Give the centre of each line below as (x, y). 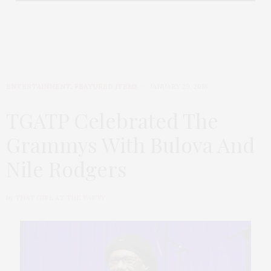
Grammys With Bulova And (130, 145)
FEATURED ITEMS (106, 87)
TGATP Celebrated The (112, 121)
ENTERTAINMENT (38, 87)
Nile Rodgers (67, 169)
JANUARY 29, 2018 (179, 87)
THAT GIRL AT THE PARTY (60, 198)
